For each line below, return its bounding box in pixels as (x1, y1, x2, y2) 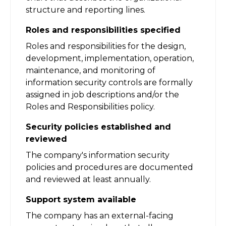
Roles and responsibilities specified (26, 25, 181, 35)
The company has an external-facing (26, 210, 174, 220)
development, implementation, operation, (26, 53, 194, 63)
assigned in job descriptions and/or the (26, 89, 179, 99)
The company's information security (26, 150, 169, 160)
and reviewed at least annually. (26, 174, 151, 184)
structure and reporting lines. (26, 5, 145, 15)
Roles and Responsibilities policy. (26, 101, 155, 111)
